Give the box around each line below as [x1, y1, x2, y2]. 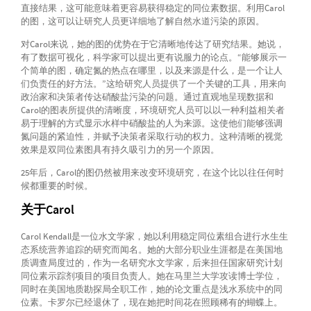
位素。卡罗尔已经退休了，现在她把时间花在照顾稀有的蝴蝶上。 [20, 296, 283, 309]
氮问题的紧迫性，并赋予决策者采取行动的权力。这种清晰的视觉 [20, 131, 283, 143]
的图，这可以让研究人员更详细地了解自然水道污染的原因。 [20, 15, 264, 28]
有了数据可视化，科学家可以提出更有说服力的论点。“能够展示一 [20, 51, 287, 64]
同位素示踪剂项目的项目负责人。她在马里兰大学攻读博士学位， [20, 270, 283, 283]
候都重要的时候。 [20, 180, 93, 192]
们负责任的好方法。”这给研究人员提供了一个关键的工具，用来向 [20, 78, 287, 90]
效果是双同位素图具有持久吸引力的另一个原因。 [20, 144, 219, 156]
